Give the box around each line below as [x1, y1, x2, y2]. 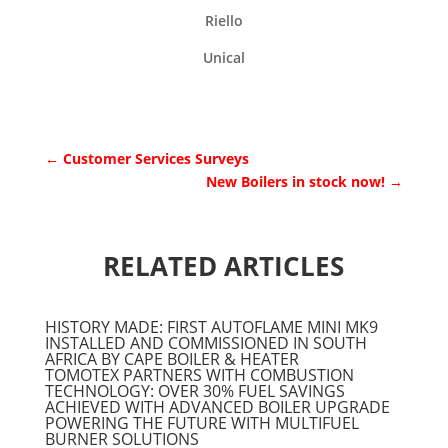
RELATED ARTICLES [103, 248, 345, 285]
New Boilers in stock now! [206, 172, 386, 192]
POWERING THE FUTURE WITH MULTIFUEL [44, 412, 359, 435]
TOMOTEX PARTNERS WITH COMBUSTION [44, 364, 354, 387]
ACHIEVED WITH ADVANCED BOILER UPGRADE [44, 396, 390, 419]
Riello [204, 11, 243, 31]
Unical [202, 48, 245, 68]
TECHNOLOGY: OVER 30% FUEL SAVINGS [44, 380, 345, 403]
